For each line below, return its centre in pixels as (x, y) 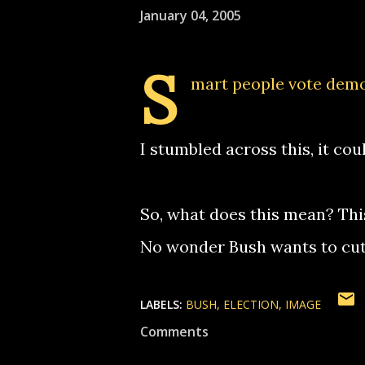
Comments (174, 332)
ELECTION (251, 304)
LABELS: (161, 304)
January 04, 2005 (191, 15)
